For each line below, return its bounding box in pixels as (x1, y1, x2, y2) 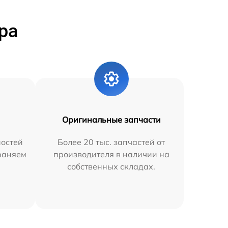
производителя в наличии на (53, 149, 169, 159)
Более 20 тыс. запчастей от (58, 136, 165, 147)
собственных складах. (67, 161, 156, 172)
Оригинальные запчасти (62, 114, 161, 125)
